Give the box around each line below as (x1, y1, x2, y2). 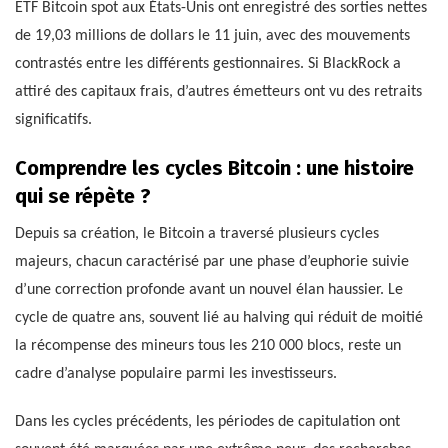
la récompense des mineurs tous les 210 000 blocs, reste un (15, 338, 401, 355)
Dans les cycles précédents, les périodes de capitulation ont (15, 414, 400, 431)
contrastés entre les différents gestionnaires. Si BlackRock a (15, 56, 401, 73)
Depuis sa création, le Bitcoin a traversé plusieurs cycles (15, 226, 379, 243)
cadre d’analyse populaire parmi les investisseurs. (15, 366, 337, 383)
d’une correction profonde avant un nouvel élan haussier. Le (15, 282, 403, 299)
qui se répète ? (15, 184, 151, 209)
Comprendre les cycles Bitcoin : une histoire (15, 156, 414, 181)
